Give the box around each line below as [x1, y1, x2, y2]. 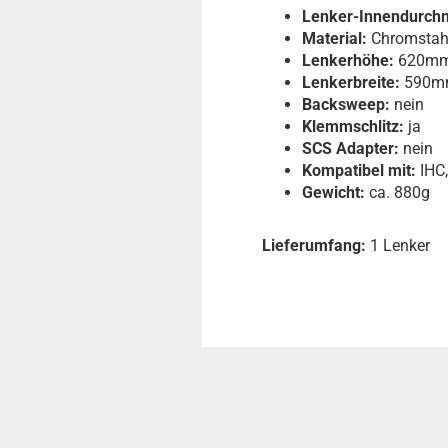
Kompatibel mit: [302, 161, 416, 180]
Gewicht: [302, 183, 365, 202]
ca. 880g [365, 183, 430, 202]
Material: [302, 29, 371, 48]
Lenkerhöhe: [302, 51, 394, 70]
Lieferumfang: [262, 236, 366, 255]
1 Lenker [366, 236, 430, 255]
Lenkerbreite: [302, 73, 400, 92]
